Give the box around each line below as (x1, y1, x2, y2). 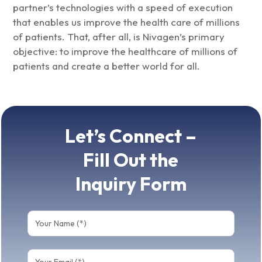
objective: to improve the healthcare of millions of (13, 45, 238, 58)
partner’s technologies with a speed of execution (13, 1, 233, 14)
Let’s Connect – (65, 124, 197, 148)
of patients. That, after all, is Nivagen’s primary (13, 30, 225, 43)
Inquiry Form (75, 172, 187, 196)
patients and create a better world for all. (13, 60, 201, 73)
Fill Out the (83, 148, 179, 172)
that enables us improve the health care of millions (13, 16, 240, 29)
